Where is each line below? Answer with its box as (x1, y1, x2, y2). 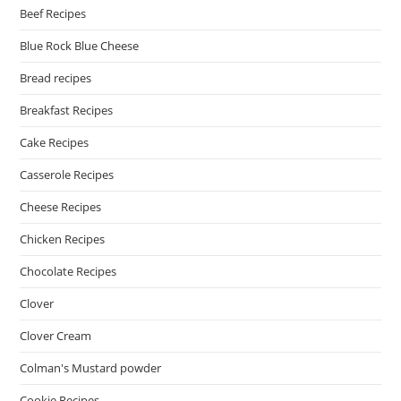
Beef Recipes (20, 5, 87, 22)
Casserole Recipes (20, 166, 115, 183)
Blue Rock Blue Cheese (20, 38, 140, 55)
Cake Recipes (20, 134, 90, 151)
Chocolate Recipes (20, 263, 117, 280)
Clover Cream (20, 328, 92, 345)
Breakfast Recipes (20, 102, 114, 119)
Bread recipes (20, 70, 92, 87)
